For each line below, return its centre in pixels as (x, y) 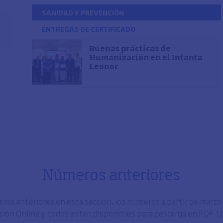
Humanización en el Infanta (146, 58)
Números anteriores (111, 176)
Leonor (104, 67)
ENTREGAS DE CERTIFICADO (89, 29)
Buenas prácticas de (130, 49)
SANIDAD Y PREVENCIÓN (83, 12)
